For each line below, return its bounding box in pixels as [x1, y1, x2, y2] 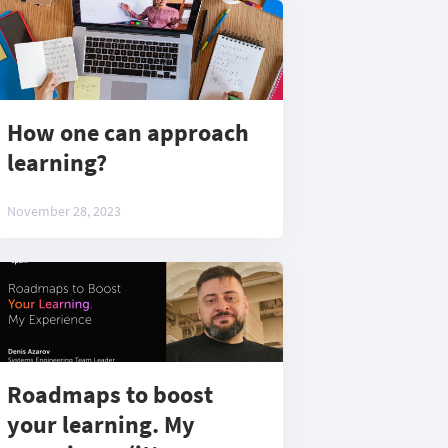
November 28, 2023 [7, 202, 121, 220]
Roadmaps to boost [7, 379, 213, 410]
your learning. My [7, 409, 195, 440]
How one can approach [7, 117, 249, 148]
